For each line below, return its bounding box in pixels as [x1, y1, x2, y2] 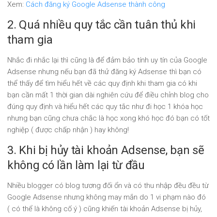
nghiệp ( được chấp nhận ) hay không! [7, 125, 129, 134]
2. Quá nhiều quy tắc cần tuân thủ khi [7, 18, 196, 31]
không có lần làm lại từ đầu [7, 158, 145, 172]
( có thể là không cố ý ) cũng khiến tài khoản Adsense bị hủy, [7, 204, 202, 213]
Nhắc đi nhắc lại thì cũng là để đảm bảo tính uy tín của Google [7, 56, 207, 64]
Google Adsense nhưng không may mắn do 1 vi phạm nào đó [7, 193, 206, 201]
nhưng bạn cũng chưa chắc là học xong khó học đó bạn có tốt [7, 114, 210, 123]
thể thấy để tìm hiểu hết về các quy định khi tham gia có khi [7, 79, 197, 88]
